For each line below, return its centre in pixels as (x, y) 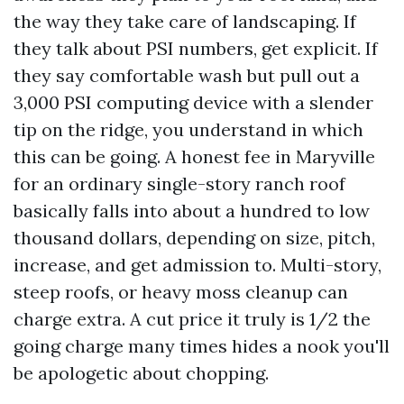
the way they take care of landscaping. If (185, 21)
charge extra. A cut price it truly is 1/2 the (192, 319)
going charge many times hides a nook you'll (202, 346)
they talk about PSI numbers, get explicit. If (196, 48)
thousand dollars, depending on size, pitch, (194, 238)
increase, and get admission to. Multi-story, (197, 265)
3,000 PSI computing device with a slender (193, 102)
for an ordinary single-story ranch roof (179, 184)
